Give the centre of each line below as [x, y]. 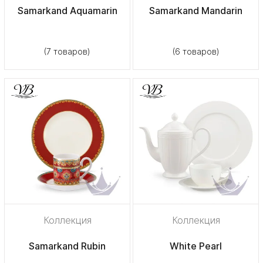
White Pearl [196, 246]
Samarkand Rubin [67, 246]
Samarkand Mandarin [196, 10]
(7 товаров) [67, 51]
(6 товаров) [196, 51]
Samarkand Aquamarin [67, 10]
